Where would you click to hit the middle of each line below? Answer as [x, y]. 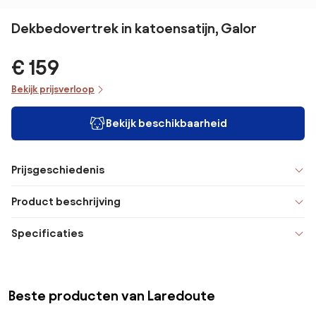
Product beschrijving [66, 201]
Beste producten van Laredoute [112, 296]
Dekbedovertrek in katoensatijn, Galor [134, 28]
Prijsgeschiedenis [58, 170]
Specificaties [47, 233]
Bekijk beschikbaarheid [166, 123]
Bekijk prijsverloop [53, 89]
